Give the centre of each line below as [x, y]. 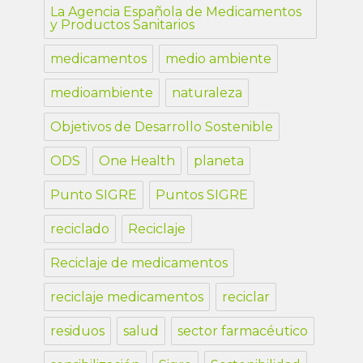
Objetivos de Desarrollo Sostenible [162, 127]
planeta [219, 161]
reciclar [246, 297]
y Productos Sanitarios [123, 25]
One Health [137, 161]
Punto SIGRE [94, 195]
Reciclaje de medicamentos [139, 263]
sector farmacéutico [243, 331]
